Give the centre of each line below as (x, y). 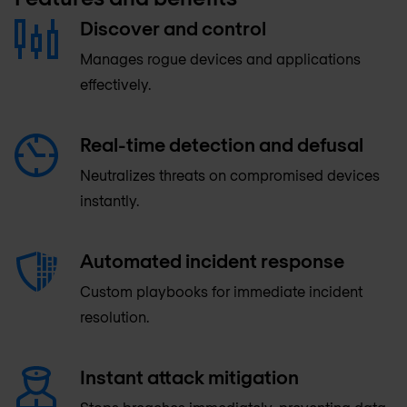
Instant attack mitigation (189, 376)
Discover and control (173, 27)
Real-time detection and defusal (222, 144)
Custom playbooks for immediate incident (221, 291)
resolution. (114, 316)
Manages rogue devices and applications (220, 58)
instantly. (109, 200)
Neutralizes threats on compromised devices (230, 174)
